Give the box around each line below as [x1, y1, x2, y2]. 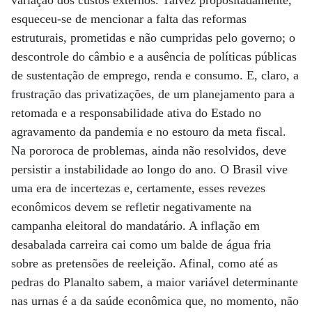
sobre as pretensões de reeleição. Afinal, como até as [11, 256, 278, 270]
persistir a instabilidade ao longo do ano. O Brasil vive [11, 162, 288, 176]
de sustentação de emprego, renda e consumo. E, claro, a [11, 68, 299, 82]
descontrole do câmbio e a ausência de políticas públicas [11, 49, 297, 63]
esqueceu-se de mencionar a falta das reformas [11, 12, 247, 26]
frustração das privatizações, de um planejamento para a [11, 87, 295, 101]
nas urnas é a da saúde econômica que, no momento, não [11, 294, 299, 308]
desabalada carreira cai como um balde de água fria [11, 237, 271, 251]
